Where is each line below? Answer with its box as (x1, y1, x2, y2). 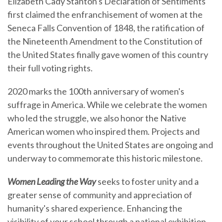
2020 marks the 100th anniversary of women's (7, 85, 184, 97)
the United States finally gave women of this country (7, 49, 208, 60)
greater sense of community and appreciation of (7, 189, 192, 200)
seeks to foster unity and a (96, 175, 199, 187)
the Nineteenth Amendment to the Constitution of (7, 35, 203, 47)
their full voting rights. (7, 62, 93, 73)
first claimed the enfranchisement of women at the (7, 8, 203, 20)
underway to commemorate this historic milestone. (7, 152, 203, 164)
